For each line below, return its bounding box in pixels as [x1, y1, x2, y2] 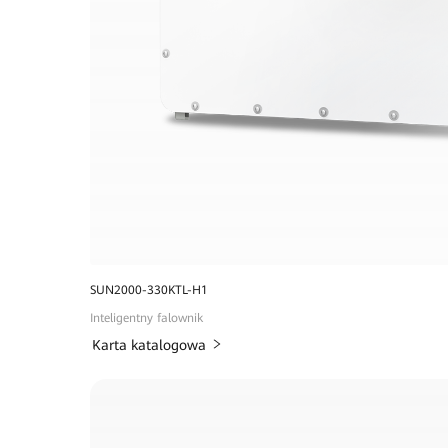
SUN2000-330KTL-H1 [89, 283, 208, 298]
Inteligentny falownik [89, 311, 203, 326]
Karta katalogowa [91, 337, 206, 354]
